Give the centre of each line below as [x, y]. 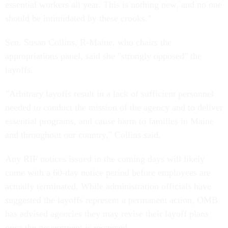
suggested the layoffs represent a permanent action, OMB [111, 200]
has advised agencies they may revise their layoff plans [107, 214]
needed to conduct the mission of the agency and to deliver [114, 108]
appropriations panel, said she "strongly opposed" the [103, 56]
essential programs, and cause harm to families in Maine [109, 121]
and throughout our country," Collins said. [84, 135]
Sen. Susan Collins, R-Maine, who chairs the [88, 42]
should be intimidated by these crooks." [78, 19]
